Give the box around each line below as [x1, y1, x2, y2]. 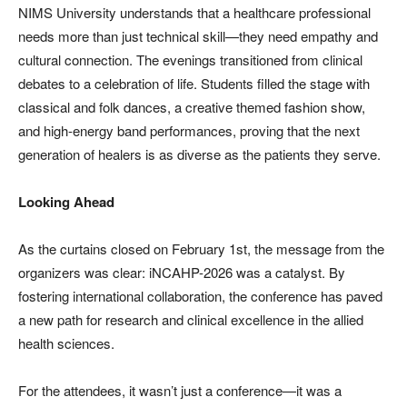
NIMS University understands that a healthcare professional [18, 3, 371, 23]
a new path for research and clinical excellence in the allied [18, 310, 363, 330]
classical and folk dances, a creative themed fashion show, [18, 97, 365, 117]
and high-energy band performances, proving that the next [18, 121, 360, 141]
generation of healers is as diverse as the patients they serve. [18, 144, 381, 164]
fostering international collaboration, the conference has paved [18, 286, 382, 306]
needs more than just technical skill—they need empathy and [18, 26, 378, 46]
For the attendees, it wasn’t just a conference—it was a [18, 381, 342, 401]
